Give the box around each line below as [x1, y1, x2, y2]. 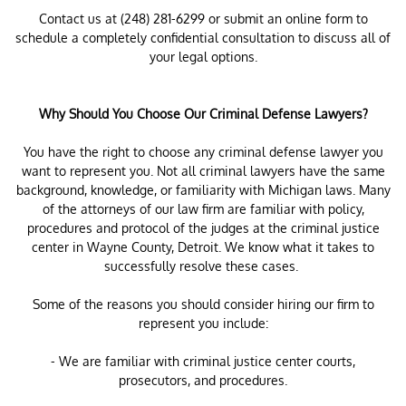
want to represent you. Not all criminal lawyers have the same [21, 163, 385, 179]
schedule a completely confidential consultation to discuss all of [15, 30, 391, 45]
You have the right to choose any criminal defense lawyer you [23, 144, 383, 159]
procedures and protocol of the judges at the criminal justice [26, 220, 380, 236]
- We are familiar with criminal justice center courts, [51, 353, 355, 369]
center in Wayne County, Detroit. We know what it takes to [32, 239, 374, 255]
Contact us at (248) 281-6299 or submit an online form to [38, 11, 368, 26]
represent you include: [138, 315, 268, 331]
